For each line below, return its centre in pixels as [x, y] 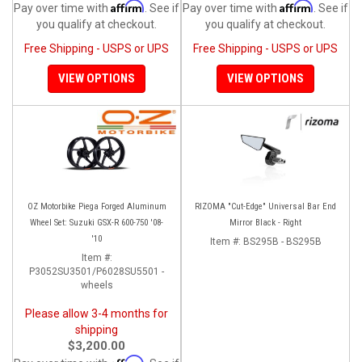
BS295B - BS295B [282, 241]
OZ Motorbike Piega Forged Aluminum [97, 206]
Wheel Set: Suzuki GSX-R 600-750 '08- [97, 222]
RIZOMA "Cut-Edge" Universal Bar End [265, 206]
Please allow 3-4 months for [97, 313]
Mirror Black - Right [292, 222]
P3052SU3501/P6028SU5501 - [97, 271]
